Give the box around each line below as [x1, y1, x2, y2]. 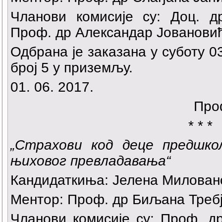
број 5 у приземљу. [10, 60, 133, 76]
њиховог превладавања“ [10, 153, 170, 169]
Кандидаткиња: [10, 172, 109, 188]
